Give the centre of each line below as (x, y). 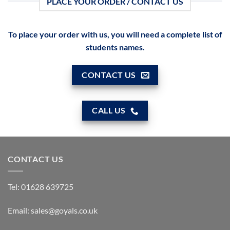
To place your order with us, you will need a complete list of (115, 34)
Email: (19, 210)
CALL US (109, 111)
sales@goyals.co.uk (64, 210)
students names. (115, 47)
